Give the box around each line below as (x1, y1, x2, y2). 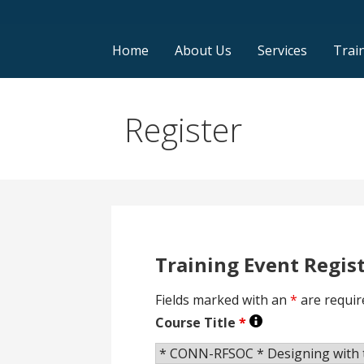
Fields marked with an (155, 290, 291, 309)
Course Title (155, 313, 240, 331)
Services (258, 41, 307, 60)
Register (124, 106, 243, 152)
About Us (175, 41, 232, 60)
